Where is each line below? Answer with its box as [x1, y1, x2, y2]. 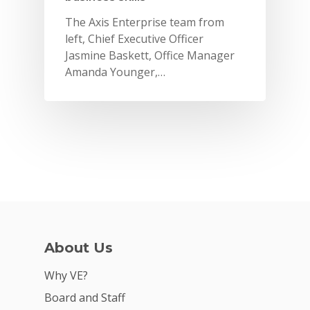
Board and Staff [44, 290, 125, 305]
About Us [44, 239, 113, 256]
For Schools [179, 250, 266, 274]
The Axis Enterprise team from [65, 15, 224, 30]
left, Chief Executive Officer [65, 31, 203, 46]
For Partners [179, 280, 275, 303]
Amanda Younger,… [65, 64, 165, 80]
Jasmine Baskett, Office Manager [65, 48, 235, 63]
